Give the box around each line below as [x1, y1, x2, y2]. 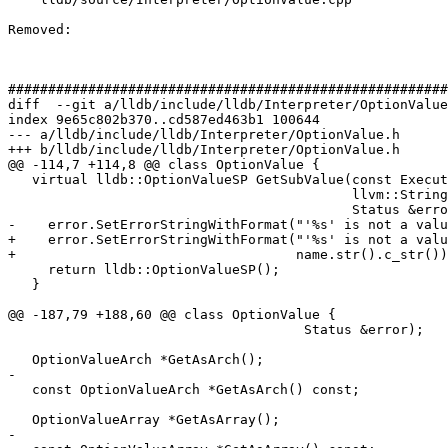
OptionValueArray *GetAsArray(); [8, 412, 32, 428]
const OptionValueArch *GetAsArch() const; [8, 382, 32, 398]
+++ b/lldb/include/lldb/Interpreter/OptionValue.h [8, 142, 400, 158]
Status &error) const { [8, 202, 352, 218]
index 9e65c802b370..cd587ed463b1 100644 [8, 112, 320, 128]
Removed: [8, 22, 80, 38]
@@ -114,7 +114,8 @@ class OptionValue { [8, 157, 320, 173]
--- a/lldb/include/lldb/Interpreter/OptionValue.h [8, 127, 400, 143]
